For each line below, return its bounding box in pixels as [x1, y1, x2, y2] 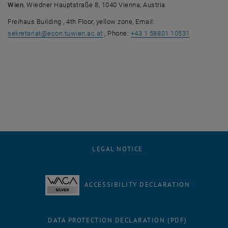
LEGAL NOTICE [92, 144, 143, 153]
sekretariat [8, 29, 41, 37]
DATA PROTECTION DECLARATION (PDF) [48, 215, 187, 224]
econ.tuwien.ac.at [47, 29, 103, 37]
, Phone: [102, 29, 131, 37]
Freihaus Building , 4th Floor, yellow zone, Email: [8, 17, 155, 25]
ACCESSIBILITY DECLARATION [84, 180, 190, 189]
